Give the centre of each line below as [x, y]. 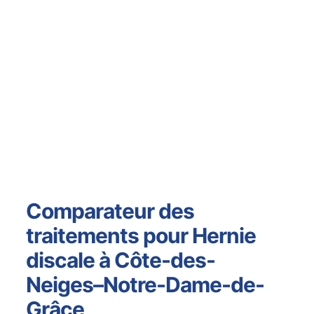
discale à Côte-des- [120, 260]
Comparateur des [110, 211]
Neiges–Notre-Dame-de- [145, 285]
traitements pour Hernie [141, 236]
